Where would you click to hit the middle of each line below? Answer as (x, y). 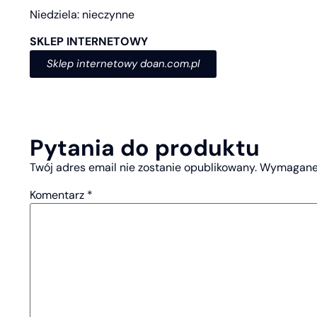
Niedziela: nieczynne (82, 14)
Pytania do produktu (145, 148)
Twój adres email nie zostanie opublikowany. (143, 168)
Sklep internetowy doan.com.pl (123, 64)
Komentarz (58, 195)
